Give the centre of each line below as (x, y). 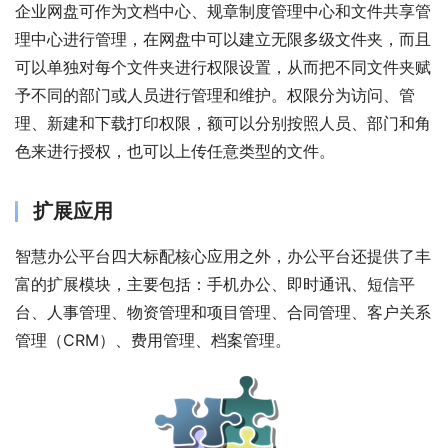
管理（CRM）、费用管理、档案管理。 (153, 340)
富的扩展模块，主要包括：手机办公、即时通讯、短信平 (215, 284)
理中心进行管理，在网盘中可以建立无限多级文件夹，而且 (223, 39)
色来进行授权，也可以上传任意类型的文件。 (175, 151)
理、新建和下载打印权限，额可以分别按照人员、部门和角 (223, 123)
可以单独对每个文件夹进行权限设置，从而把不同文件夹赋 (223, 67)
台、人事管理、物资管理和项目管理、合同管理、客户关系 (223, 312)
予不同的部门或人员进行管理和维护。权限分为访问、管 (215, 95)
